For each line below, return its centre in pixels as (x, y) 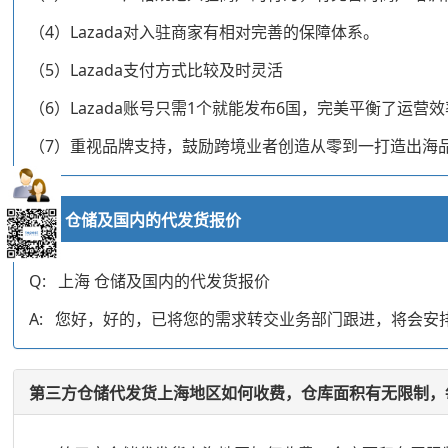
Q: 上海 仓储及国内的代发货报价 (150, 280)
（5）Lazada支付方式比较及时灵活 (156, 69)
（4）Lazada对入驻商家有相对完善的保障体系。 (204, 31)
